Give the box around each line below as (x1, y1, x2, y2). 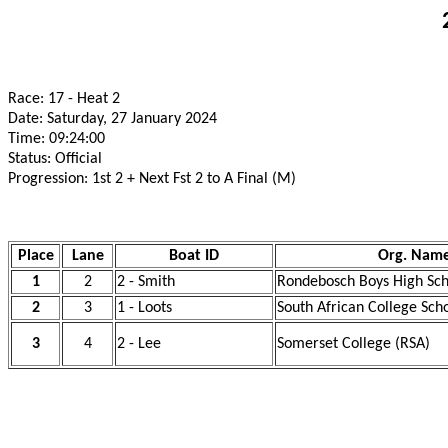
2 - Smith (117, 274, 175, 290)
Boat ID (169, 248, 219, 264)
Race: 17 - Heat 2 (8, 91, 120, 107)
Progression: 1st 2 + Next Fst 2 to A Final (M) (8, 171, 296, 187)
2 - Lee (117, 336, 161, 352)
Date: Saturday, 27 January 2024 (8, 111, 217, 127)
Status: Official (8, 151, 102, 167)
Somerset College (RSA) (277, 336, 430, 352)
